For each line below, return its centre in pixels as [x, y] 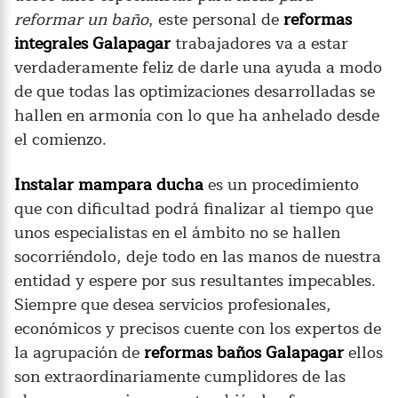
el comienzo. [60, 139]
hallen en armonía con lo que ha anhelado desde [197, 115]
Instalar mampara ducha [109, 184]
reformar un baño [81, 19]
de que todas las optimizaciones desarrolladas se [195, 91]
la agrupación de [79, 352]
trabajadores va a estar [259, 43]
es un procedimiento [281, 184]
